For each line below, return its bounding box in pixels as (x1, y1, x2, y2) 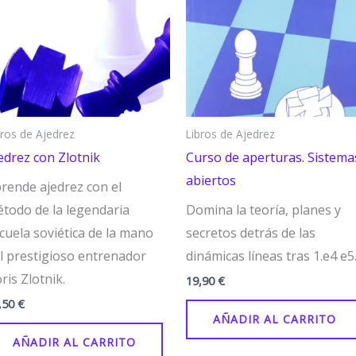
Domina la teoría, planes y (186, 200, 341, 219)
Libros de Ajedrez (186, 126, 275, 141)
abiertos (186, 171, 236, 189)
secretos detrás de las (186, 223, 315, 242)
